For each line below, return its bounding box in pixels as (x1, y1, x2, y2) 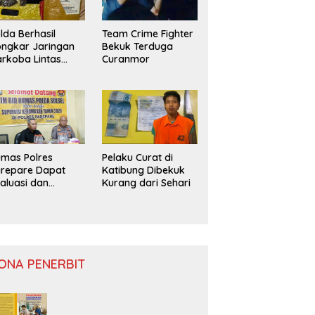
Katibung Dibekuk (101, 164, 185, 177)
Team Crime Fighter (101, 27, 193, 41)
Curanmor (101, 53, 150, 66)
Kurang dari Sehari (101, 176, 191, 190)
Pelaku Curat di (101, 151, 173, 165)
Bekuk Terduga (101, 40, 173, 53)
